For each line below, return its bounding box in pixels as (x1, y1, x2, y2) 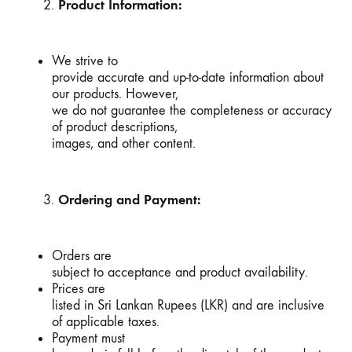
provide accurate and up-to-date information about (52, 69, 324, 86)
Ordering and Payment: (58, 191, 201, 208)
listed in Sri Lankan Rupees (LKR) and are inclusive (52, 297, 324, 313)
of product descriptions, (52, 119, 178, 135)
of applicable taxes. (52, 313, 159, 330)
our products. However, (52, 86, 178, 102)
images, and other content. (52, 135, 196, 152)
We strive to (52, 53, 118, 69)
